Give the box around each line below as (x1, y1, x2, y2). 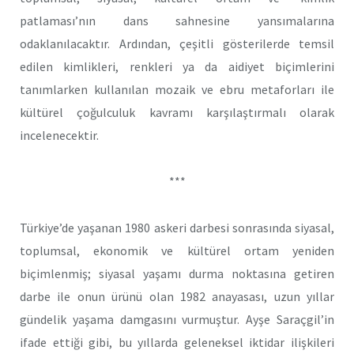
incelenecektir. (20, 126, 99, 143)
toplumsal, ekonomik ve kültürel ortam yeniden (20, 243, 334, 259)
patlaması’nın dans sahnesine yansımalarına (20, 12, 334, 28)
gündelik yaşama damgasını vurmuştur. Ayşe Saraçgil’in (20, 311, 334, 328)
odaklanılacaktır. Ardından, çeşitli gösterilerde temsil (20, 35, 334, 51)
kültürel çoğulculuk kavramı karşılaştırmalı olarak (20, 104, 334, 120)
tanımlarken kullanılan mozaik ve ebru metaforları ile (20, 81, 334, 97)
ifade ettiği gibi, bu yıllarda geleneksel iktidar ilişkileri (20, 334, 334, 351)
